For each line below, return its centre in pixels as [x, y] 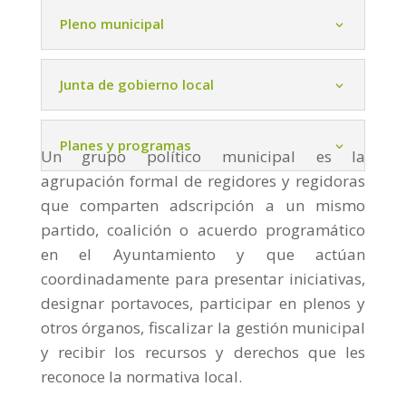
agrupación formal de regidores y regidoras [203, 181]
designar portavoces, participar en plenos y [203, 304]
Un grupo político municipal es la [203, 157]
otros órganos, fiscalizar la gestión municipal [203, 328]
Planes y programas [125, 145]
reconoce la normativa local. [141, 377]
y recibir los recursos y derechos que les [203, 353]
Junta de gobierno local [136, 85]
